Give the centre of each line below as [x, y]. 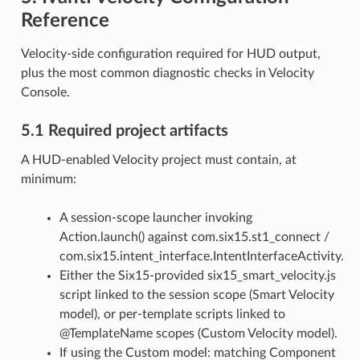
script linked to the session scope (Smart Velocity [196, 295]
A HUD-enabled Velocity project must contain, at [158, 160]
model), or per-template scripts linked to [172, 314]
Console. [45, 92]
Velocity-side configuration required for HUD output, [170, 54]
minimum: [48, 179]
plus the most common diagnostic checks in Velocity [167, 73]
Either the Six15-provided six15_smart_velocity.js [197, 276]
